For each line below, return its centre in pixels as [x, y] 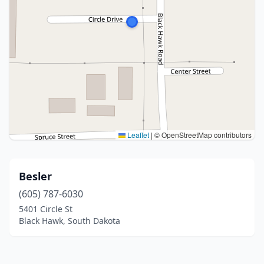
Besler [35, 176]
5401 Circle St [46, 209]
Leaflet [137, 135]
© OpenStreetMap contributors [202, 135]
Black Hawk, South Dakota [70, 221]
